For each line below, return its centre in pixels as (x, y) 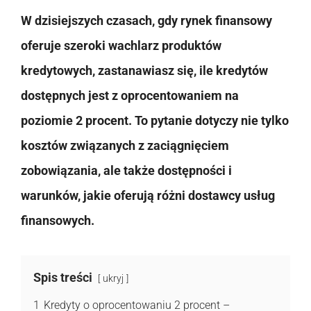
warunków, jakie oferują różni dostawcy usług (148, 195)
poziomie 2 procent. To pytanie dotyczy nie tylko (155, 120)
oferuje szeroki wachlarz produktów (121, 45)
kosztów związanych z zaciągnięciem (125, 145)
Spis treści (63, 277)
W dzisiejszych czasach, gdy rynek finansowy (146, 20)
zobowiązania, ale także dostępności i (126, 170)
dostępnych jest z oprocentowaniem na (130, 95)
